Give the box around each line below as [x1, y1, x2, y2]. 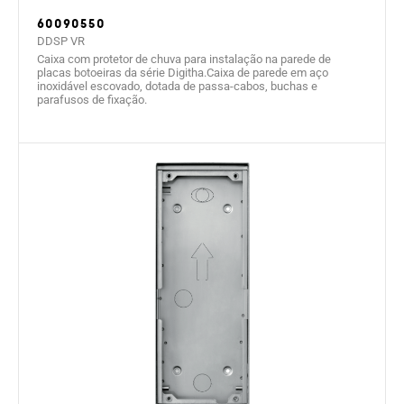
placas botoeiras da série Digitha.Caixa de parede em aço [37, 66, 328, 80]
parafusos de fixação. [37, 93, 147, 107]
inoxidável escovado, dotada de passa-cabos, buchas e [37, 79, 317, 94]
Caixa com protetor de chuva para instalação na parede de [37, 52, 331, 67]
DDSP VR [37, 34, 85, 49]
